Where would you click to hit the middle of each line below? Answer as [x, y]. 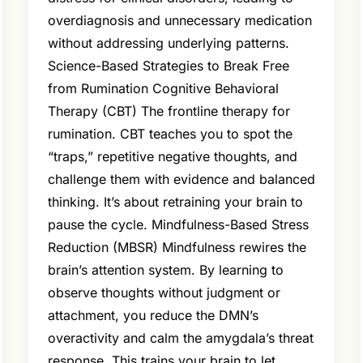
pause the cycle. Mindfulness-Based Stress [178, 225]
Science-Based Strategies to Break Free [168, 66]
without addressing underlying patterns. [168, 43]
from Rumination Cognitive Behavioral [163, 89]
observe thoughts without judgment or [164, 293]
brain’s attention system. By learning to [165, 270]
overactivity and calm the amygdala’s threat [180, 338]
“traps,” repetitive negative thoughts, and [172, 157]
